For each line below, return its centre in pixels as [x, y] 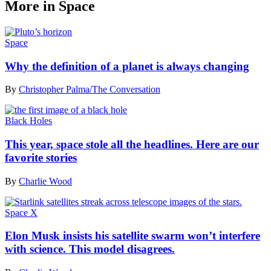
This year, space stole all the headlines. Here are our [132, 144]
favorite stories [41, 157]
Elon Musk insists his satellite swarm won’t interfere [132, 236]
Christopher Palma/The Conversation [90, 90]
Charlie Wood [45, 181]
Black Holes [28, 121]
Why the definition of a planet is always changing [127, 66]
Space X [21, 212]
